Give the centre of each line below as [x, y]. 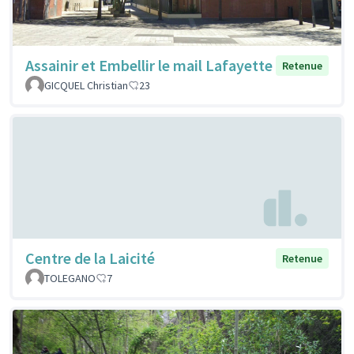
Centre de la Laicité [90, 258]
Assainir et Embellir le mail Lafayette [149, 66]
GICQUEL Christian [86, 86]
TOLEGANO [70, 278]
